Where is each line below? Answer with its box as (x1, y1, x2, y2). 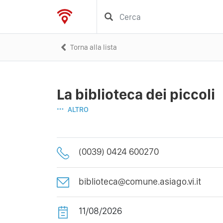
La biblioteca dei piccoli (57, 85, 215, 103)
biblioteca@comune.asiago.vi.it (79, 175, 201, 187)
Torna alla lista (70, 42, 117, 52)
